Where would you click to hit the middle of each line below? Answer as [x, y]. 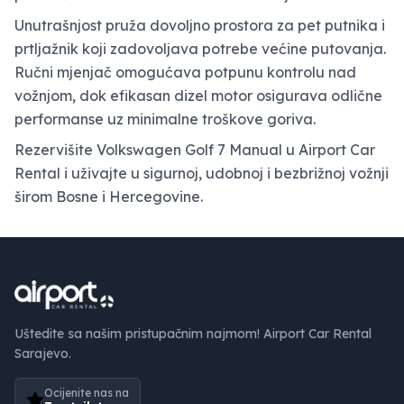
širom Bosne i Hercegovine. [109, 196]
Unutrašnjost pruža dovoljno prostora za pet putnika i [200, 25]
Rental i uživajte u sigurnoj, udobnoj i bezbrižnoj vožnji [202, 173]
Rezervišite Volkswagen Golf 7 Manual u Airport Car [195, 149]
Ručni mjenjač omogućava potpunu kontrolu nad [185, 72]
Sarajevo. [43, 353]
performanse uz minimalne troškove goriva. [165, 119]
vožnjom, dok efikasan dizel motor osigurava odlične [198, 95]
